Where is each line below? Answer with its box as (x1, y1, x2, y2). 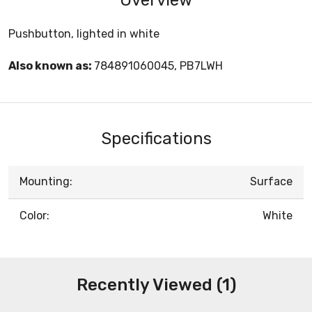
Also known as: (8, 58, 94, 72)
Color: (19, 208, 49, 222)
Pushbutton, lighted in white (8, 26, 159, 40)
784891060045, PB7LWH (94, 58, 223, 72)
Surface (250, 174, 292, 188)
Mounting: (19, 174, 72, 188)
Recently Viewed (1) (76, 274, 236, 295)
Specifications (100, 128, 212, 148)
